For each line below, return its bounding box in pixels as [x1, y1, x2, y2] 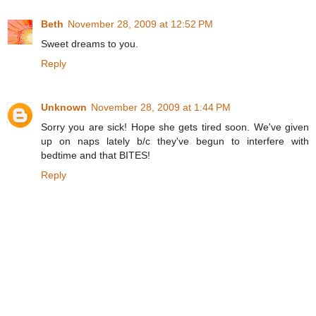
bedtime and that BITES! [41, 150, 150, 162]
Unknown [41, 102, 87, 114]
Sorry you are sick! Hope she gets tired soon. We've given [41, 121, 309, 133]
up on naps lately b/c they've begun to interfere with [41, 135, 309, 147]
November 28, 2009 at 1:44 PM [91, 102, 231, 114]
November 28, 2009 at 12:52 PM [68, 18, 213, 30]
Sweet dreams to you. [41, 38, 138, 50]
